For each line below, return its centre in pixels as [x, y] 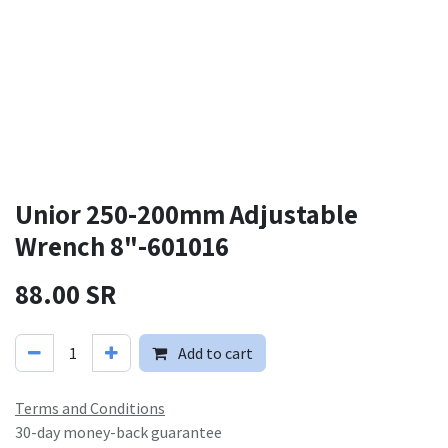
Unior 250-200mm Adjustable [186, 214]
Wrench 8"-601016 [122, 246]
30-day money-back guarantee [118, 432]
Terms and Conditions [90, 408]
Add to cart [214, 353]
